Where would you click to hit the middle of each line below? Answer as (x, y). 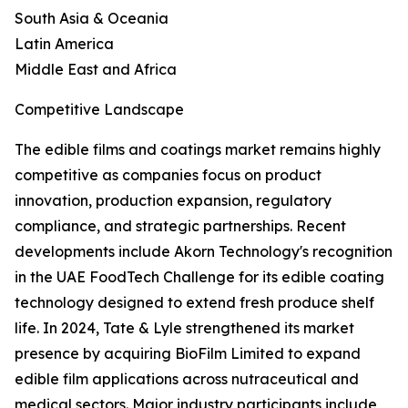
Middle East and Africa (96, 70)
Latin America (64, 44)
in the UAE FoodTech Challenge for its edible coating (199, 277)
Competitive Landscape (99, 110)
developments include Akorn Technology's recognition (204, 252)
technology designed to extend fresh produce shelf (194, 303)
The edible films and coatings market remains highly (198, 150)
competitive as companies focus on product (168, 175)
